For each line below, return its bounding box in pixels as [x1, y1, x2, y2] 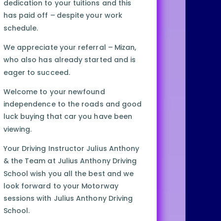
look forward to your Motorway [3, 181, 118, 191]
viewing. [3, 124, 32, 135]
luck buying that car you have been [3, 111, 132, 122]
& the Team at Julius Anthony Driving [3, 156, 137, 166]
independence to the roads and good [3, 99, 142, 110]
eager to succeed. [3, 67, 70, 77]
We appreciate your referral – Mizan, [3, 42, 136, 53]
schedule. [3, 23, 38, 34]
